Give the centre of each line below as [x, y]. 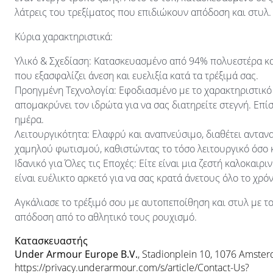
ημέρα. [29, 119]
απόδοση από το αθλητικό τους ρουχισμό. [106, 217]
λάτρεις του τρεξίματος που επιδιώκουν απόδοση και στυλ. [143, 12]
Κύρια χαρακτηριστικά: [64, 37]
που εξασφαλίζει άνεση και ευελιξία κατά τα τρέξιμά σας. [136, 76]
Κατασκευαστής [51, 241]
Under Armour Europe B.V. [76, 254]
